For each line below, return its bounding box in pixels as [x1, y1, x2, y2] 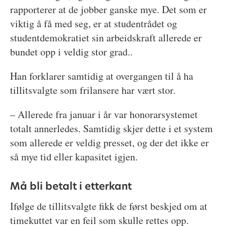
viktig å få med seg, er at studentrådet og [10, 17, 177, 31]
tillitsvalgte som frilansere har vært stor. [10, 83, 176, 97]
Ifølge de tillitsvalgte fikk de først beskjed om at [10, 199, 207, 213]
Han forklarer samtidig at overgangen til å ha [10, 69, 193, 83]
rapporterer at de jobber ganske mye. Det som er [10, 3, 207, 17]
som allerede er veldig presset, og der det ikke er [10, 136, 209, 150]
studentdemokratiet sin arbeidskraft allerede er [10, 31, 202, 45]
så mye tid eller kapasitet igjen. [10, 150, 138, 164]
